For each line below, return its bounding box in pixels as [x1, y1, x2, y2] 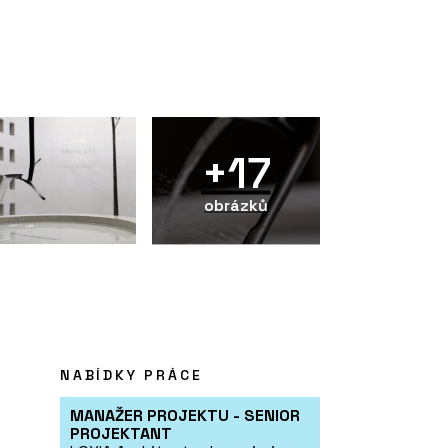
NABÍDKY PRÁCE [60, 366, 203, 385]
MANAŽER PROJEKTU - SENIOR [70, 405, 300, 427]
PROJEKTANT [70, 423, 172, 445]
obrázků [204, 194, 268, 216]
